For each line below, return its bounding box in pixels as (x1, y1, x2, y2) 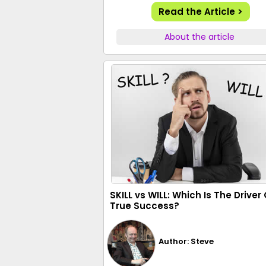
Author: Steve (159, 235, 214, 247)
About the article (164, 31, 235, 43)
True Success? (110, 199, 179, 212)
